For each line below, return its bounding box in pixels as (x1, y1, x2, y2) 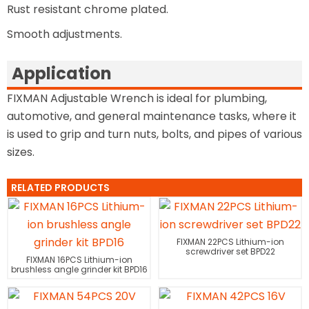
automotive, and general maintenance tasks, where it (7, 108, 297, 124)
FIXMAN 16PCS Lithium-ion (26, 254, 132, 266)
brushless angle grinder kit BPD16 (10, 263, 148, 275)
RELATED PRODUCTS (11, 181, 110, 195)
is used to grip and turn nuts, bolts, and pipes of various (7, 126, 302, 142)
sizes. (7, 144, 34, 160)
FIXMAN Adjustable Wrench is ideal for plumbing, (7, 90, 267, 106)
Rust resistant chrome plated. (7, 1, 168, 17)
